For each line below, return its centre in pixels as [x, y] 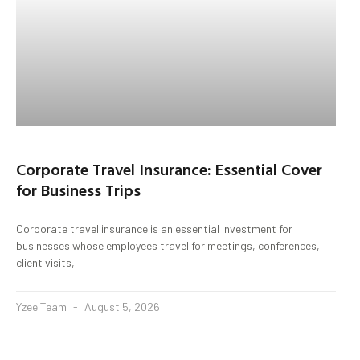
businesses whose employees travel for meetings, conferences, [168, 245]
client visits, [45, 262]
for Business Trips [78, 189]
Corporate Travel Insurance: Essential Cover [169, 168]
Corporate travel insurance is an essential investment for [154, 228]
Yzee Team [43, 306]
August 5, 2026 [121, 306]
